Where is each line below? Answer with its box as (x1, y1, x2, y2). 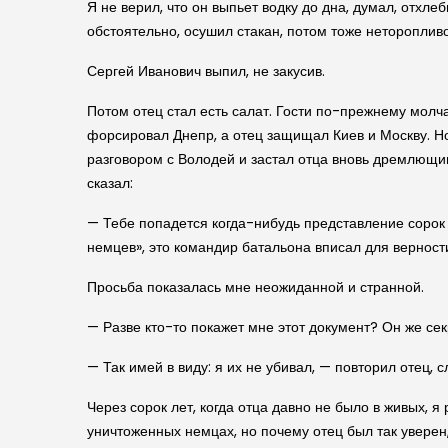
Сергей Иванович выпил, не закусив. (87, 60, 325, 81)
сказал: (87, 172, 133, 193)
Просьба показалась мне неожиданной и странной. (87, 276, 424, 297)
